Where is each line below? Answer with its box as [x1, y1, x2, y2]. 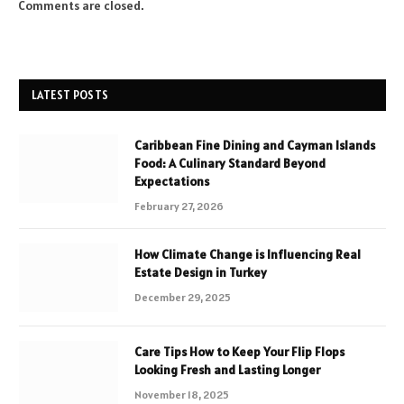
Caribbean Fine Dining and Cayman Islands [134, 137, 375, 154]
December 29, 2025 [134, 290, 231, 305]
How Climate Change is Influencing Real [134, 246, 361, 263]
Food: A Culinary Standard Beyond [134, 155, 326, 172]
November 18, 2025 [134, 388, 229, 402]
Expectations [134, 173, 209, 190]
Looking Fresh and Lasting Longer [134, 362, 320, 379]
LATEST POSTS [32, 87, 109, 104]
